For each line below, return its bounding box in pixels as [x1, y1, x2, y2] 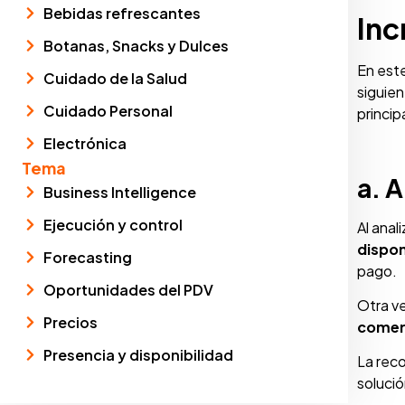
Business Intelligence [42, 182, 196, 202]
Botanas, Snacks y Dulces [42, 35, 229, 55]
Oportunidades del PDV [42, 279, 213, 299]
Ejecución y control [42, 214, 183, 234]
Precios [42, 312, 98, 332]
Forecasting [42, 247, 132, 267]
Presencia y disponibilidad [42, 344, 233, 364]
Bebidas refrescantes [42, 3, 201, 23]
